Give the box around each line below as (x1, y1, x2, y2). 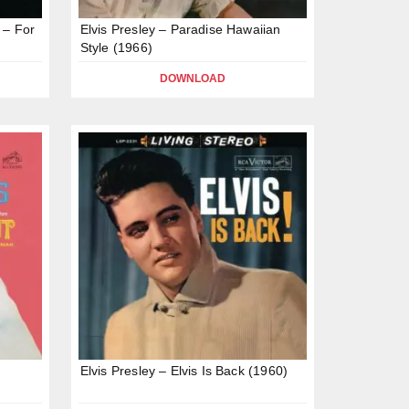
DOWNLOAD (159, 71, 225, 85)
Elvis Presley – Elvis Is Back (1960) (79, 363, 288, 379)
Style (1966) (79, 39, 152, 55)
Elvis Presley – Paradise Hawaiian (79, 21, 281, 37)
